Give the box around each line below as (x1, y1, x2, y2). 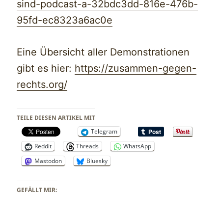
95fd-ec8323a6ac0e (17, 14, 113, 27)
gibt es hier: (17, 62, 75, 75)
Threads (76, 142, 99, 151)
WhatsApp (123, 142, 152, 151)
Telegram (91, 127, 118, 136)
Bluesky (86, 157, 108, 165)
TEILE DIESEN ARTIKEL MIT (17, 113, 96, 122)
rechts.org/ (17, 79, 68, 91)
